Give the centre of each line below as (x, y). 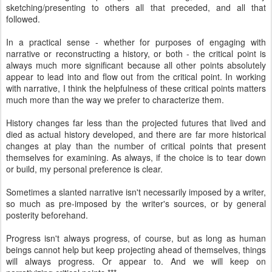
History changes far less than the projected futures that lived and (136, 123)
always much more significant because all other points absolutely (136, 65)
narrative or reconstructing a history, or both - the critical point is (136, 53)
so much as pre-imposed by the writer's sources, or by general (136, 203)
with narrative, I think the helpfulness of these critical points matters (136, 88)
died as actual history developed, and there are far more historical (136, 134)
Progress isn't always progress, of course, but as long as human (136, 238)
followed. (24, 19)
